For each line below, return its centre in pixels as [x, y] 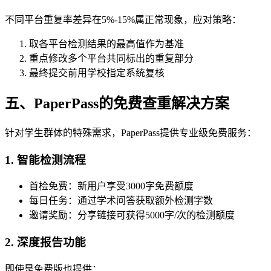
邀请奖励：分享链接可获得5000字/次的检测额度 [132, 215]
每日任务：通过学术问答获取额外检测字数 [121, 201]
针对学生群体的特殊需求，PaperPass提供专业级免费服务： [131, 132]
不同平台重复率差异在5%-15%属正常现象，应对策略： [123, 20]
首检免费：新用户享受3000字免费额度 [111, 186]
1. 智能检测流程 [45, 160]
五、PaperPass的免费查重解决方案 [117, 103]
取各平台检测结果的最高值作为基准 [106, 44]
